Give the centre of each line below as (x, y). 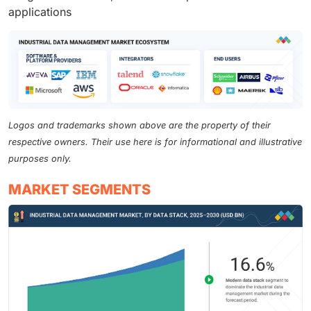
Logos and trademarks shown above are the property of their (140, 125)
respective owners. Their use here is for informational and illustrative (155, 142)
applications (40, 12)
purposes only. (40, 158)
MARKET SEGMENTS (79, 189)
